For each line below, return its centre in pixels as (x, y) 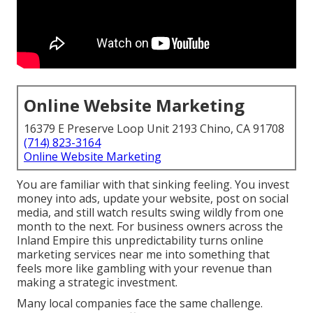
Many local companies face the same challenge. (140, 304)
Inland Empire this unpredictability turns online (140, 241)
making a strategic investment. (97, 283)
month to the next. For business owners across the (150, 227)
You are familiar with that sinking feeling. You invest (153, 185)
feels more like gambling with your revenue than (144, 269)
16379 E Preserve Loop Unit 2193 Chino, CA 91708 (154, 129)
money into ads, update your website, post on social (153, 199)
